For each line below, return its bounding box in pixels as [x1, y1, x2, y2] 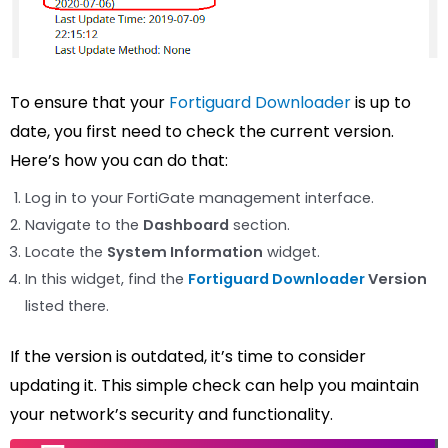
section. [229, 215, 290, 236]
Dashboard [143, 215, 229, 236]
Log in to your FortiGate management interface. [25, 188, 374, 209]
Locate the [25, 242, 107, 263]
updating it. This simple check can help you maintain [10, 373, 419, 397]
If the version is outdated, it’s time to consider [10, 344, 366, 368]
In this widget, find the [25, 269, 188, 290]
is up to [351, 91, 411, 115]
